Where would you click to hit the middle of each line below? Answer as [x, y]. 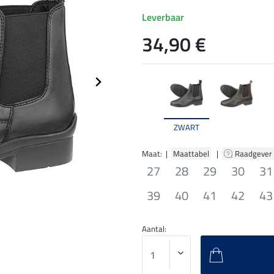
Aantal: [154, 228]
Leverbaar [163, 17]
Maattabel [191, 153]
